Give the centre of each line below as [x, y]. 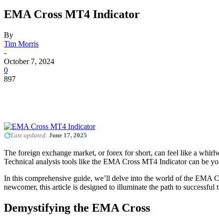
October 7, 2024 [29, 61]
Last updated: [30, 135]
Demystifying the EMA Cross [77, 208]
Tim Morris [21, 44]
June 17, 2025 [68, 135]
